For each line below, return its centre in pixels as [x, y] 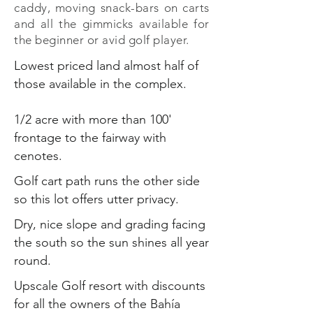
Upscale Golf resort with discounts [110, 286]
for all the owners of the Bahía [97, 304]
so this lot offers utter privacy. [96, 199]
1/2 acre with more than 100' [93, 119]
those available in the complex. [100, 84]
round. [32, 261]
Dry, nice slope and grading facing [110, 224]
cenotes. [38, 156]
